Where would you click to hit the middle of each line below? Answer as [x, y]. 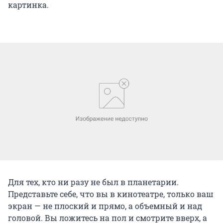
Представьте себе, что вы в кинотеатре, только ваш [111, 194]
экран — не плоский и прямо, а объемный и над [105, 206]
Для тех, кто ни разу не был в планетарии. [93, 182]
